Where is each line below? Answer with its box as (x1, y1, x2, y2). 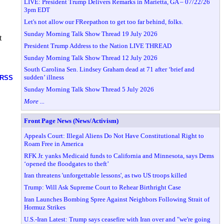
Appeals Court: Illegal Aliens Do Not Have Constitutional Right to (24, 131, 204, 139)
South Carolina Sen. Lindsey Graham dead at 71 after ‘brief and (24, 65, 195, 73)
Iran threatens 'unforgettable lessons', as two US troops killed (24, 171, 187, 179)
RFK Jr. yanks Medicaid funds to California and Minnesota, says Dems (24, 151, 214, 159)
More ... (24, 97, 45, 105)
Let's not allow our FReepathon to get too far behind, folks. (24, 18, 183, 26)
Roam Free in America (24, 139, 84, 147)
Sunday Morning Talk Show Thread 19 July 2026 (24, 29, 158, 37)
